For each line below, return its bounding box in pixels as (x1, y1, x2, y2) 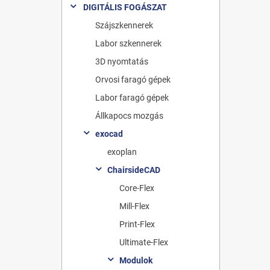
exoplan (107, 146, 137, 157)
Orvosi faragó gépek (95, 74, 171, 84)
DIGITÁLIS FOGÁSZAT (83, 2, 167, 12)
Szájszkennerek (95, 20, 153, 30)
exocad (95, 128, 123, 139)
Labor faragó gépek (95, 92, 169, 102)
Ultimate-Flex (119, 237, 168, 247)
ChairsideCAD (107, 165, 160, 175)
